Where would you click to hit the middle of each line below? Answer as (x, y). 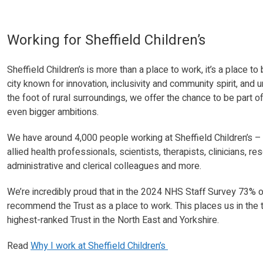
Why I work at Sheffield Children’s (99, 246)
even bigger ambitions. (54, 112)
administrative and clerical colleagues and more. (105, 166)
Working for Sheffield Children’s (106, 40)
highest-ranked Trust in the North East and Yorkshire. (113, 220)
